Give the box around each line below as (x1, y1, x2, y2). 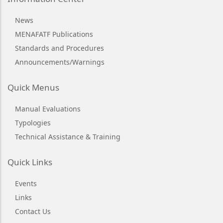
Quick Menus (7, 82, 59, 94)
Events (15, 179, 37, 189)
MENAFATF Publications (15, 29, 93, 39)
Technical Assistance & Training (15, 132, 120, 142)
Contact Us (15, 207, 51, 217)
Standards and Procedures (15, 43, 104, 53)
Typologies (15, 118, 51, 128)
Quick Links (7, 156, 52, 168)
